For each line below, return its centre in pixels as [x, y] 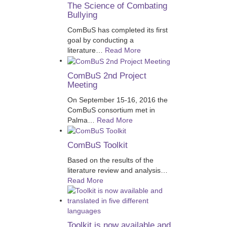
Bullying [82, 15]
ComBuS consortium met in [111, 110]
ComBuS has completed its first [117, 30]
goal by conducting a [100, 40]
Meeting [82, 85]
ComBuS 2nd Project [107, 75]
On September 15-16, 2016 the [117, 100]
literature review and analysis [114, 170]
